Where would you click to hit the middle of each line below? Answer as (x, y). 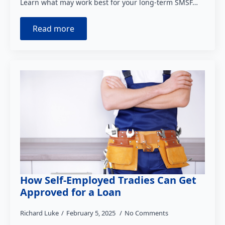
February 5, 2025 (92, 213)
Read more (53, 28)
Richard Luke (39, 213)
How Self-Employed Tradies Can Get (108, 180)
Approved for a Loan (71, 192)
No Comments (146, 213)
